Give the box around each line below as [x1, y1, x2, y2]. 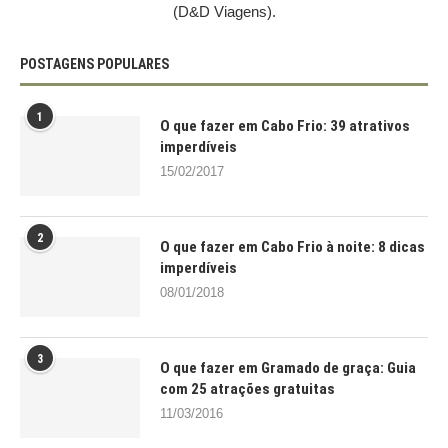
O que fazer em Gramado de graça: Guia [160, 358, 416, 377]
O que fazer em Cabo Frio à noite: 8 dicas [160, 237, 425, 256]
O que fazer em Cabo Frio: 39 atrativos [160, 116, 410, 135]
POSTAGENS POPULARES [20, 55, 169, 72]
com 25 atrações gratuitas [160, 379, 335, 398]
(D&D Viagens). [172, 2, 276, 20]
